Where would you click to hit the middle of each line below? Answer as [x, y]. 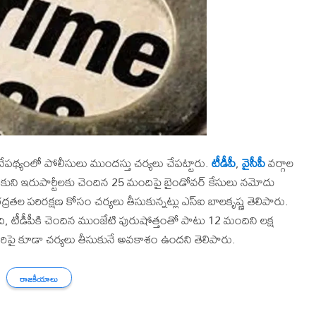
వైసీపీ [254, 163]
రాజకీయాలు [39, 279]
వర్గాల [279, 163]
